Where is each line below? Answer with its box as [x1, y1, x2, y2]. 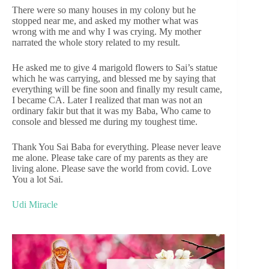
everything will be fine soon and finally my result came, [12, 84, 222, 95]
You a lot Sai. [12, 174, 63, 185]
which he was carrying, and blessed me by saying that [12, 73, 216, 84]
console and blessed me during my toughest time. [12, 116, 198, 127]
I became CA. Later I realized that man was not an [12, 95, 202, 106]
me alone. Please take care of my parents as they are [12, 153, 208, 163]
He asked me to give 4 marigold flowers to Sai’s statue [12, 62, 217, 73]
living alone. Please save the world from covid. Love [12, 163, 211, 174]
